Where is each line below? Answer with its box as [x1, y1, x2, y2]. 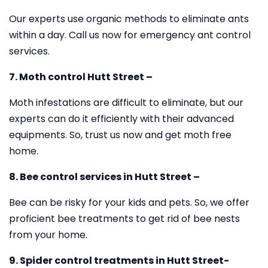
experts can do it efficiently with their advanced [9, 112, 234, 126]
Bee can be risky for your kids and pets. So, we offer [9, 196, 249, 209]
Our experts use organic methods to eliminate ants [9, 12, 249, 26]
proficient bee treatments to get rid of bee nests [9, 212, 240, 226]
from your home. [9, 228, 87, 242]
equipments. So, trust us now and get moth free [9, 128, 232, 142]
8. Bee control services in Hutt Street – [9, 170, 200, 184]
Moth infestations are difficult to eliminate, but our [9, 96, 243, 109]
